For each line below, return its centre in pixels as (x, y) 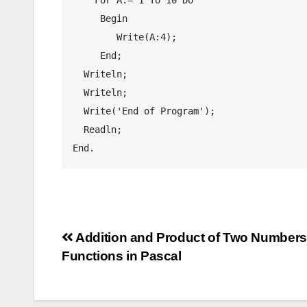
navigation (116, 270)
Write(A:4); (95, 37)
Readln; (78, 129)
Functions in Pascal (122, 256)
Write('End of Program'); (78, 111)
